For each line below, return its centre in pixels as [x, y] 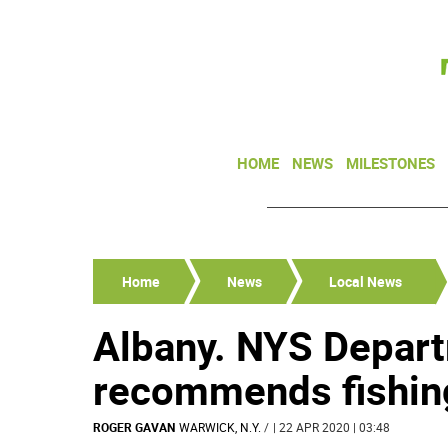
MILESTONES [390, 163]
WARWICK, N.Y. [220, 427]
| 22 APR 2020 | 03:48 [331, 427]
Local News [365, 281]
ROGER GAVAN [134, 427]
